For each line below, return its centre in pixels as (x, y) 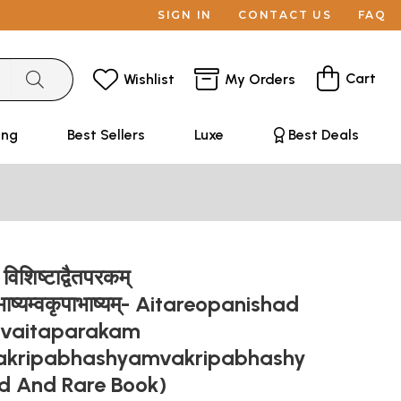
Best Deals (323, 135)
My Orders (260, 79)
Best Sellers (106, 135)
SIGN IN (185, 15)
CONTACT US (285, 15)
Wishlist (149, 79)
